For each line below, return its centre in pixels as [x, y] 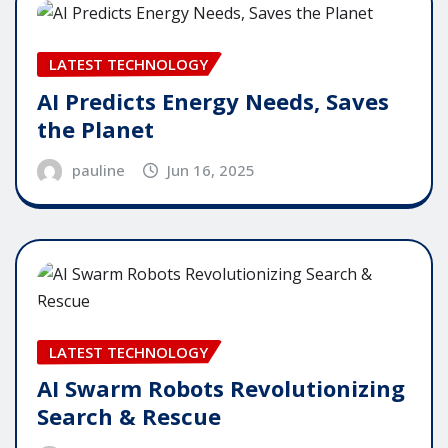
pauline [98, 169]
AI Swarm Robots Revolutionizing [221, 388]
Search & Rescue [129, 416]
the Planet [95, 128]
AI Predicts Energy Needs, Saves [213, 100]
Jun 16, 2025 [211, 169]
